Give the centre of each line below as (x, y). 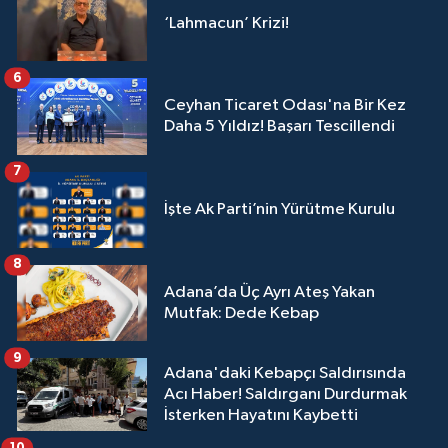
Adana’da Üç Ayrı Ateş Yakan (269, 293)
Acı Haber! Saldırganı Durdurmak (285, 395)
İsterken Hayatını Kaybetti (261, 416)
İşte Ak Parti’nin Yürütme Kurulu (279, 210)
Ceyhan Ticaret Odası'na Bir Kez (285, 106)
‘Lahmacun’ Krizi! (226, 23)
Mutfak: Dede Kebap (241, 314)
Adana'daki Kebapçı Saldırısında (285, 374)
